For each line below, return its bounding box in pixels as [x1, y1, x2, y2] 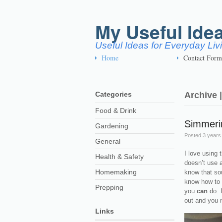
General [95, 137, 120, 145]
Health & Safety [95, 153, 144, 161]
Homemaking [95, 168, 137, 176]
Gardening [95, 122, 128, 130]
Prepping [95, 183, 123, 191]
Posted [184, 132, 201, 138]
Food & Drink [95, 107, 136, 114]
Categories [95, 90, 132, 98]
